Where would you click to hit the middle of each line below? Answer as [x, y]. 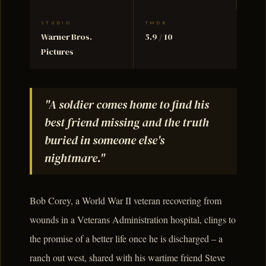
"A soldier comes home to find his [126, 104]
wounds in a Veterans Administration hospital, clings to [133, 220]
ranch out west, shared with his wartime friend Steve [127, 258]
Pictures [58, 52]
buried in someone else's [104, 140]
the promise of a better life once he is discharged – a [126, 239]
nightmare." [75, 158]
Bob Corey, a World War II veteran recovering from [126, 201]
